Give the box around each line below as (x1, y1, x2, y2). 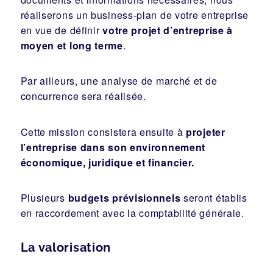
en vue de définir (20, 23, 103, 37)
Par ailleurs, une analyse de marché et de (20, 74, 218, 88)
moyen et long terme (20, 38, 123, 52)
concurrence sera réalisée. (20, 89, 146, 104)
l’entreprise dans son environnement (20, 140, 206, 154)
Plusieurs (20, 191, 68, 205)
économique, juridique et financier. (20, 155, 195, 169)
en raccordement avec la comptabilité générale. (20, 206, 244, 221)
